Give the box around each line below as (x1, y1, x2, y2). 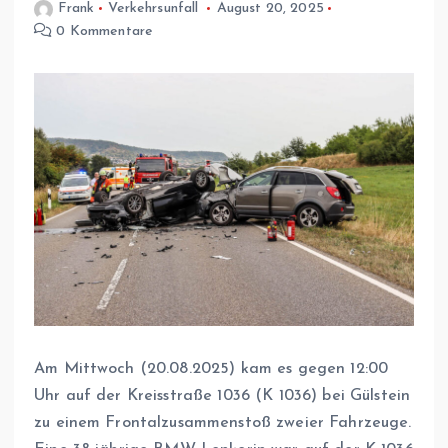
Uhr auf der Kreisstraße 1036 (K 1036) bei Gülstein (34, 388, 411, 405)
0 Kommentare (52, 23, 154, 39)
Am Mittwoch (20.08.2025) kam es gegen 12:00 (34, 361, 389, 378)
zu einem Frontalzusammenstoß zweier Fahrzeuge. (34, 415, 412, 432)
